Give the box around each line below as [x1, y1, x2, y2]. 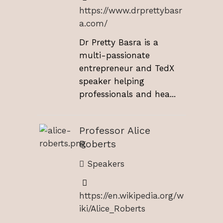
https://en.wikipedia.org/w [79, 191, 184, 201]
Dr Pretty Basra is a [79, 37, 158, 47]
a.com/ [79, 18, 108, 28]
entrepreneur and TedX [79, 63, 174, 73]
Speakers [84, 159, 124, 169]
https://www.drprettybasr [79, 5, 182, 15]
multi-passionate [79, 50, 150, 60]
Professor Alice [79, 124, 150, 136]
